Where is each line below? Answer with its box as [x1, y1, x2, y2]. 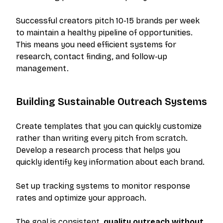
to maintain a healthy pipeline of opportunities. [16, 28, 193, 38]
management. [16, 64, 69, 74]
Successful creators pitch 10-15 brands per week [16, 16, 200, 26]
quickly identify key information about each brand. [16, 157, 205, 167]
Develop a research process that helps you [16, 145, 180, 155]
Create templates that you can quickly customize [16, 121, 202, 131]
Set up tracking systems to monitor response [16, 181, 190, 191]
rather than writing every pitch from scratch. [16, 133, 188, 143]
